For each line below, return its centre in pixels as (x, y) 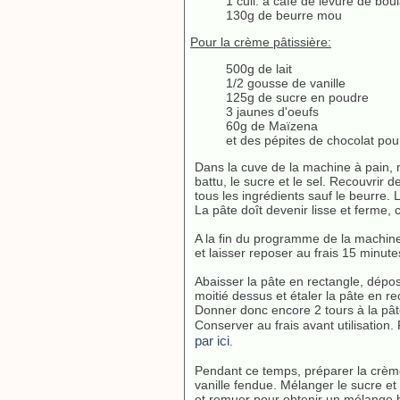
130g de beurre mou (284, 15)
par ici (212, 341)
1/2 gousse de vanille (286, 83)
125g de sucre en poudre (297, 97)
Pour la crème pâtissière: (261, 42)
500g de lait (259, 69)
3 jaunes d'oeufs (272, 112)
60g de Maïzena (272, 126)
